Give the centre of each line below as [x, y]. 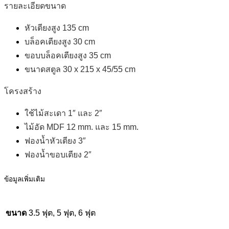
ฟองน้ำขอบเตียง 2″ [58, 155]
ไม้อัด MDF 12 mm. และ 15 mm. [82, 127]
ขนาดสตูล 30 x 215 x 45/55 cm [80, 70]
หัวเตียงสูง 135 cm [57, 28]
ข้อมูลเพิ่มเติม [25, 179]
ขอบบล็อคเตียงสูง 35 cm [68, 56]
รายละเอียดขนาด [35, 6]
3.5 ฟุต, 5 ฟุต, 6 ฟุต [62, 213]
